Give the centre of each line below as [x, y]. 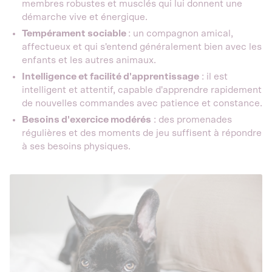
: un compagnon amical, [181, 33]
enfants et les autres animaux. [89, 60]
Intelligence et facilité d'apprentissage [110, 76]
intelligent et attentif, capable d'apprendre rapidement [142, 90]
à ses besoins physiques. [76, 146]
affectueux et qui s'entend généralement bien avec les [142, 47]
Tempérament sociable [75, 33]
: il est [213, 76]
